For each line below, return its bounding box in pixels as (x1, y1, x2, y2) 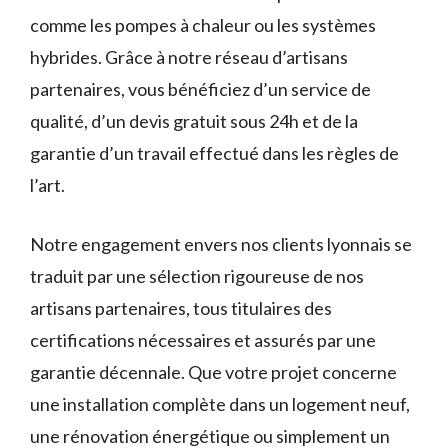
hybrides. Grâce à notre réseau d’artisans (30, 46, 348, 69)
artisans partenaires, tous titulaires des (30, 297, 332, 320)
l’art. (30, 174, 65, 197)
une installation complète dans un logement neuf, (30, 393, 410, 416)
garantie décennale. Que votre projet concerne (30, 361, 397, 384)
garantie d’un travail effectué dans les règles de (30, 142, 399, 165)
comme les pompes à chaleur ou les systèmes (30, 14, 376, 37)
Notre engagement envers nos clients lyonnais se (30, 233, 412, 256)
